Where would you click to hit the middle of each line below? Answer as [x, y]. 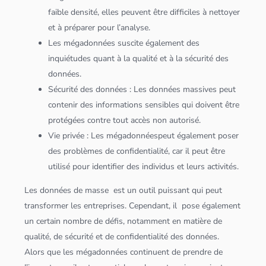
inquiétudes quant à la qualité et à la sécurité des [139, 58]
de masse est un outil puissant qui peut [147, 190]
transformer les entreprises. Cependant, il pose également [133, 205]
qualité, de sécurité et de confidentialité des [105, 236]
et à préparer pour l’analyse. [101, 27]
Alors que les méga [61, 252]
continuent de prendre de [175, 252]
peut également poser [199, 135]
